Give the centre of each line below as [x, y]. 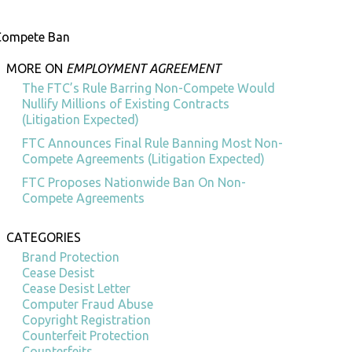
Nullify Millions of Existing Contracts [126, 104]
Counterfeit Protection [86, 335]
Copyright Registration [86, 320]
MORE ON [36, 68]
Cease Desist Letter [76, 288]
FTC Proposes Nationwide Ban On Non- [134, 182]
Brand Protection [71, 257]
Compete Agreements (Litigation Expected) [143, 159]
